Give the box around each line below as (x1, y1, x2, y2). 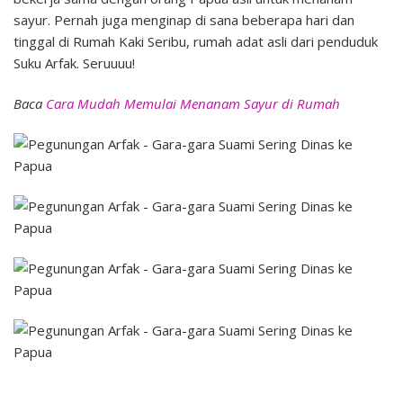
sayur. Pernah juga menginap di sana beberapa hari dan (13, 10, 354, 29)
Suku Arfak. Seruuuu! (13, 53, 135, 72)
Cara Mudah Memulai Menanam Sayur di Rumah (46, 94, 340, 112)
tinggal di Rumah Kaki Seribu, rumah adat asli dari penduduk (13, 31, 378, 50)
